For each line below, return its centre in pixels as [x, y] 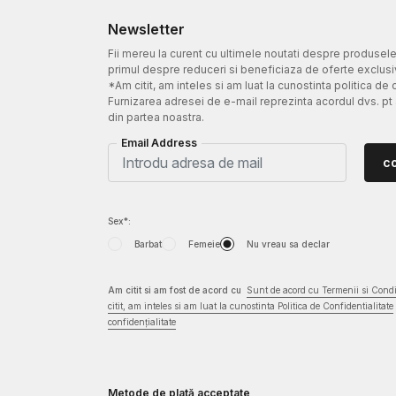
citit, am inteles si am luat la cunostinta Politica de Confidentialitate [251, 306]
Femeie [204, 244]
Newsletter [146, 30]
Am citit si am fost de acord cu [176, 290]
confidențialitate [142, 322]
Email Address [159, 143]
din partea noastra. [156, 118]
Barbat [148, 244]
